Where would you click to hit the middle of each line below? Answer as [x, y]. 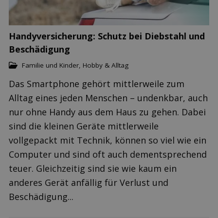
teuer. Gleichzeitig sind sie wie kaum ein [93, 168]
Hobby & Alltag [106, 65]
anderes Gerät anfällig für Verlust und [89, 182]
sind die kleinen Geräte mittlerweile [84, 126]
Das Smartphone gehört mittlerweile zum [97, 83]
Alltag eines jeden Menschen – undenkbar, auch [108, 98]
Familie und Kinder [50, 65]
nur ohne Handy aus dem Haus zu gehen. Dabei [107, 112]
